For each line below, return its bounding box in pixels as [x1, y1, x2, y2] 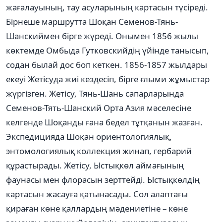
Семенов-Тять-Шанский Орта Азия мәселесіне [6, 102, 191, 113]
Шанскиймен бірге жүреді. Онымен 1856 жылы [6, 30, 198, 42]
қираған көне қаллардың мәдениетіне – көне [6, 202, 188, 214]
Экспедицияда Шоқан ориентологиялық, [6, 130, 172, 142]
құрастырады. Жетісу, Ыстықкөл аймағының [6, 159, 186, 171]
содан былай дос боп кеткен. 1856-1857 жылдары [6, 58, 207, 70]
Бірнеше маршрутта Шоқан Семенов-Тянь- [6, 15, 178, 27]
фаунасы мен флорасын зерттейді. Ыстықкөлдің [6, 173, 200, 185]
